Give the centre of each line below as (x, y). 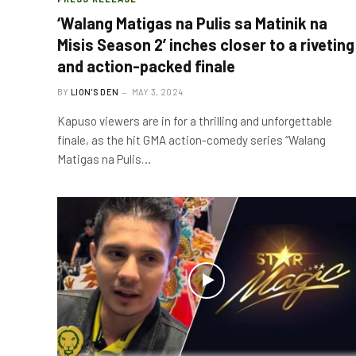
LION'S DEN (95, 91)
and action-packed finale (146, 66)
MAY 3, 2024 (157, 91)
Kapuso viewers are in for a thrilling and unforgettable (195, 120)
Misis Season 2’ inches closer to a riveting (206, 44)
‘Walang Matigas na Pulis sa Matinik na (192, 23)
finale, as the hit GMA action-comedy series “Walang (192, 139)
